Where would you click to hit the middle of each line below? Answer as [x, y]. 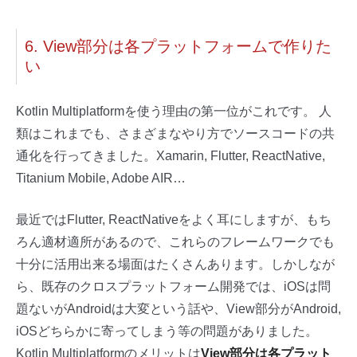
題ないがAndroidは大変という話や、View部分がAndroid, [178, 308]
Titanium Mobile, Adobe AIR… [101, 178]
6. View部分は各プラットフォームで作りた [178, 46]
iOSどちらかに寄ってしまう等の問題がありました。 [167, 331]
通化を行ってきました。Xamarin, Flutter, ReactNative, [171, 155]
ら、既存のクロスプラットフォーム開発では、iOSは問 [173, 286]
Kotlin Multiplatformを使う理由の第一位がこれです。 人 [174, 111]
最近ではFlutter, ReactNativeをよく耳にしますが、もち [174, 219]
